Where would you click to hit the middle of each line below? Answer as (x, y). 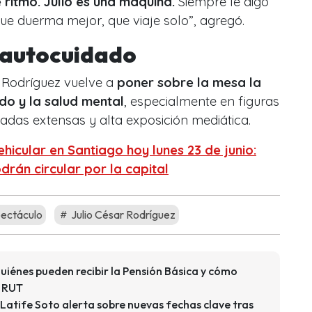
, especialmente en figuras (202, 101)
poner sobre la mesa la (189, 82)
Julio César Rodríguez (122, 214)
